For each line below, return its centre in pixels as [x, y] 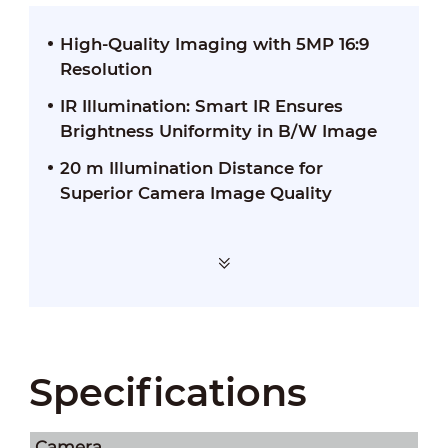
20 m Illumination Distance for [191, 167]
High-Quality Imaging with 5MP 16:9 [214, 43]
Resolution [105, 68]
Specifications [167, 392]
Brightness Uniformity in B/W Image [218, 130]
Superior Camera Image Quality [195, 192]
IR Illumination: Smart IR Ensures [201, 105]
